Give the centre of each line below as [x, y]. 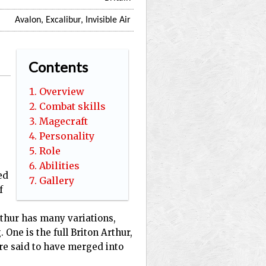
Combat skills [72, 106]
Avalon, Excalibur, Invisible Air [73, 20]
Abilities [59, 166]
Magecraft [64, 121]
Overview [62, 91]
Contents [58, 67]
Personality [67, 136]
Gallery [57, 180]
